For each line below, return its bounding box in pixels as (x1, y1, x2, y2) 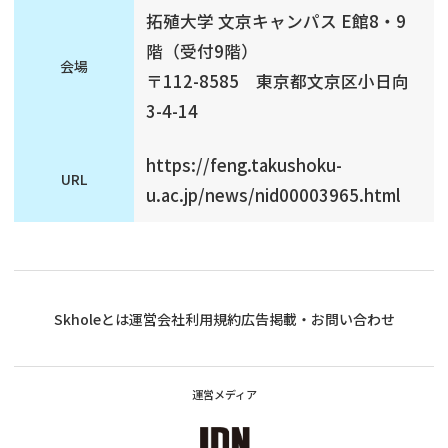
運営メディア (191, 386, 257, 403)
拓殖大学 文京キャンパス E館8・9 (145, 9, 406, 34)
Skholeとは (53, 308, 129, 329)
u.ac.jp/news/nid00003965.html (145, 182, 401, 207)
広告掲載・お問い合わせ (240, 308, 395, 329)
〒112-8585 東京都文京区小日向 (145, 69, 409, 94)
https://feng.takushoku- (145, 152, 342, 177)
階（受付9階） (145, 39, 258, 64)
